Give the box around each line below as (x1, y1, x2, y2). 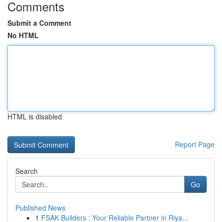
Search (15, 166, 38, 176)
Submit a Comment (7, 18, 71, 28)
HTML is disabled (7, 111, 62, 121)
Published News (15, 203, 65, 213)
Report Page (175, 139, 215, 149)
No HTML (7, 30, 39, 40)
